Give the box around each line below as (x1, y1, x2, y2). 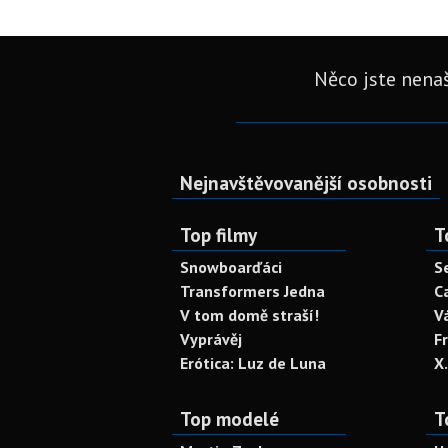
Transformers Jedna (180, 281, 325, 301)
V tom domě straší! (180, 305, 319, 325)
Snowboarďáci (180, 257, 282, 277)
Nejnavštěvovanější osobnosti (180, 170, 432, 195)
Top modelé (180, 406, 279, 431)
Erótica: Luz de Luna (180, 353, 326, 373)
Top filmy (180, 222, 257, 247)
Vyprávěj (180, 329, 242, 349)
